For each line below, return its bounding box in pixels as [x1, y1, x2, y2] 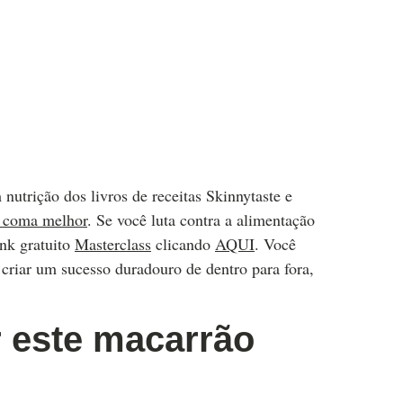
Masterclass [75, 232, 151, 255]
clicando [151, 232, 215, 255]
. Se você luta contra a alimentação [87, 208, 315, 230]
